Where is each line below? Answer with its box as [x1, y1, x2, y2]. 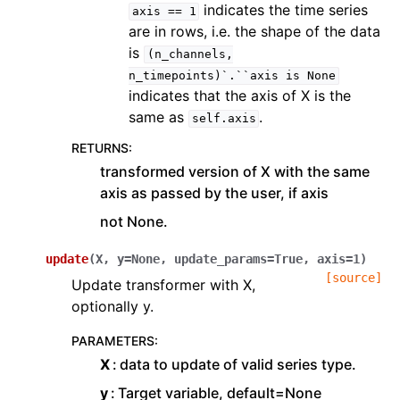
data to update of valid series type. [120, 355, 357, 374]
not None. [100, 212, 168, 231]
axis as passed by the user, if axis [100, 184, 329, 203]
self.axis [191, 112, 256, 126]
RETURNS [71, 140, 129, 156]
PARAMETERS [71, 333, 154, 349]
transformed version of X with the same [100, 162, 370, 181]
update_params [174, 252, 267, 267]
